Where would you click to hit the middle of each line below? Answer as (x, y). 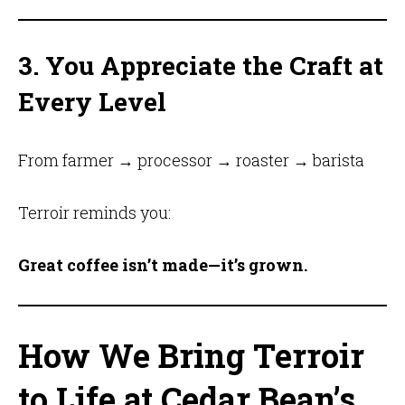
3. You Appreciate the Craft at (200, 66)
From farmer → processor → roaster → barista (191, 160)
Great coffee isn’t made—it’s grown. (162, 265)
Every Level (92, 102)
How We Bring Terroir (191, 356)
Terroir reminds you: (94, 213)
